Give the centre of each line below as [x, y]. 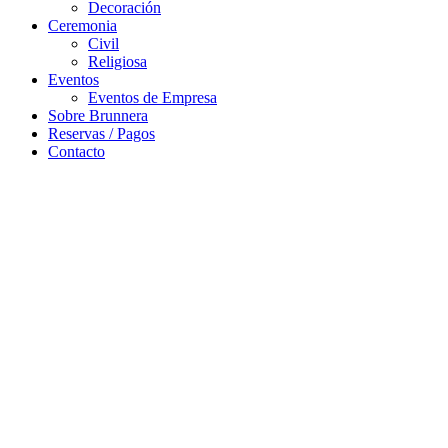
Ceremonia [82, 26]
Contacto [76, 152]
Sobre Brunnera [98, 116]
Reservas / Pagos [101, 134]
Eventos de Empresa [152, 98]
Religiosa [117, 62]
